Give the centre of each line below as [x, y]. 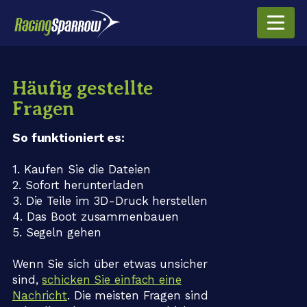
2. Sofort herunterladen [78, 185]
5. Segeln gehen [57, 232]
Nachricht [40, 295]
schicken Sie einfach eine [112, 280]
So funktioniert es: [69, 138]
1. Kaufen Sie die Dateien [81, 169]
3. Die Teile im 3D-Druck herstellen [110, 201]
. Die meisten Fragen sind [138, 295]
